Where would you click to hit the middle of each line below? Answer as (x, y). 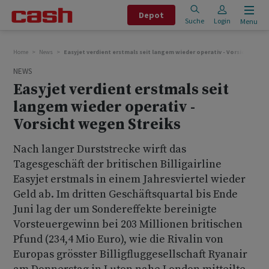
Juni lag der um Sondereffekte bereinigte (115, 209)
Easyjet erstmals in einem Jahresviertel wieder (129, 179)
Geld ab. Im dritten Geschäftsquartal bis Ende (125, 194)
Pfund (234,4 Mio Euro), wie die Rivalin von (118, 239)
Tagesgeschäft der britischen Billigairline (117, 164)
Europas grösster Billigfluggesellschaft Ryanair (130, 254)
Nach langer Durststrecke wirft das (100, 149)
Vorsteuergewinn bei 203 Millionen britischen (128, 224)
